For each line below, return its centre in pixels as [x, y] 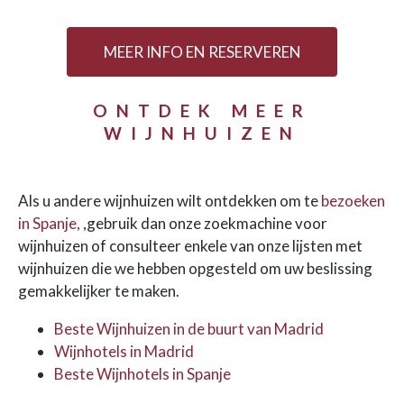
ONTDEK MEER [202, 110]
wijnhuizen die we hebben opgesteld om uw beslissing [195, 268]
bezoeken [353, 200]
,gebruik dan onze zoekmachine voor [204, 223]
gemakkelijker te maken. [99, 290]
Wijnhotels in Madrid [124, 351]
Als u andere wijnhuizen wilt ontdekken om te [170, 200]
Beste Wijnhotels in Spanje [142, 373]
